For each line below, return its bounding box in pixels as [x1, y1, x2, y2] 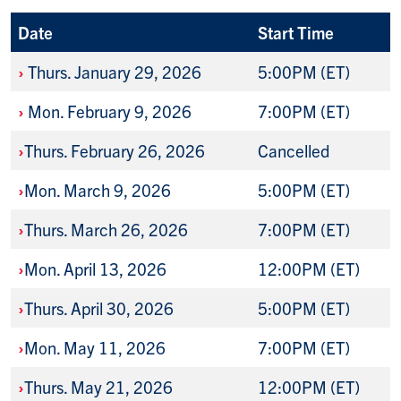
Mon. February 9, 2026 [24, 100, 192, 123]
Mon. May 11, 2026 [24, 337, 166, 359]
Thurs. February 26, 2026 [24, 140, 205, 162]
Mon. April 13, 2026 [24, 258, 166, 280]
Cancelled [258, 140, 329, 162]
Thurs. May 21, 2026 [24, 376, 173, 398]
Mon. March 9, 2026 [24, 179, 171, 201]
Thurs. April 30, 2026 [24, 297, 174, 320]
